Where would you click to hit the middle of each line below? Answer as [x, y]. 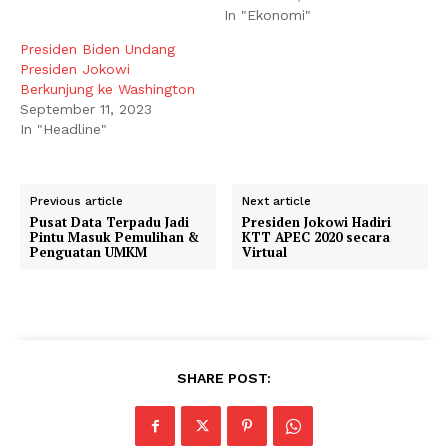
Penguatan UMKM [88, 251]
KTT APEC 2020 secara [316, 236]
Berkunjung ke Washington [107, 88]
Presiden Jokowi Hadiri [317, 221]
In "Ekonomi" [267, 14]
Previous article [76, 200]
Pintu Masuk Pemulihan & [114, 236]
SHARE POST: [224, 377]
